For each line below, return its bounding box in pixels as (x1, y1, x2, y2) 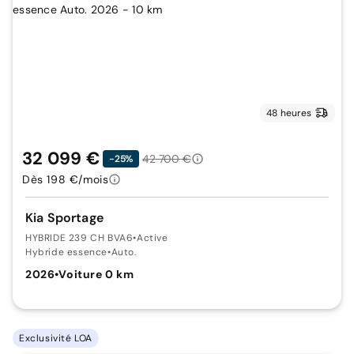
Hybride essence (25, 246, 107, 258)
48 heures (265, 107, 311, 119)
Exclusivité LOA (19, 332, 92, 345)
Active (137, 232, 168, 244)
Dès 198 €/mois (22, 172, 109, 186)
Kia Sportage (25, 209, 104, 226)
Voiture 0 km (58, 267, 134, 281)
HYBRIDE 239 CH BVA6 (25, 232, 134, 244)
